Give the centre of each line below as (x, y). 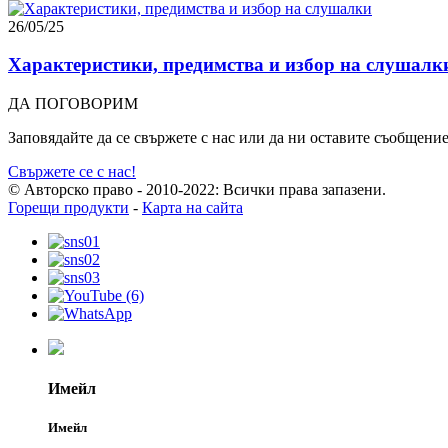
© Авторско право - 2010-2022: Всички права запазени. (197, 190)
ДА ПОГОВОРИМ (73, 104)
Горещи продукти (68, 208)
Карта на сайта (192, 208)
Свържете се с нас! (72, 172)
